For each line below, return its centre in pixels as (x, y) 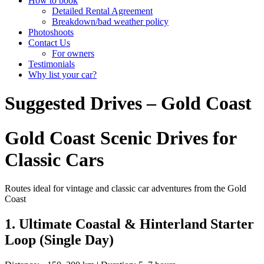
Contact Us (49, 43)
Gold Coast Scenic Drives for (121, 138)
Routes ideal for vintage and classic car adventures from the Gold (126, 189)
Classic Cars (54, 159)
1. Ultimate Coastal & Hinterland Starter (129, 224)
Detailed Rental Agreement (102, 11)
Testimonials (52, 64)
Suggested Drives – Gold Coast (128, 103)
